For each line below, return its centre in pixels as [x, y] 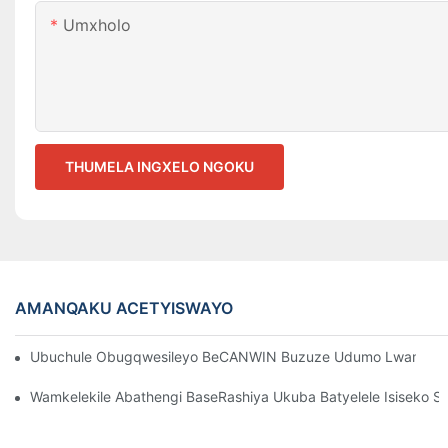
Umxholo [97, 25]
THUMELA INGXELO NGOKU [159, 167]
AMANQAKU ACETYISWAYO [124, 307]
